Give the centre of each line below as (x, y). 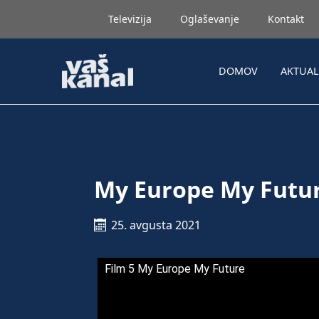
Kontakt (286, 19)
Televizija (130, 19)
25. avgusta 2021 (156, 225)
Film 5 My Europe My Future (175, 269)
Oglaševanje (210, 19)
